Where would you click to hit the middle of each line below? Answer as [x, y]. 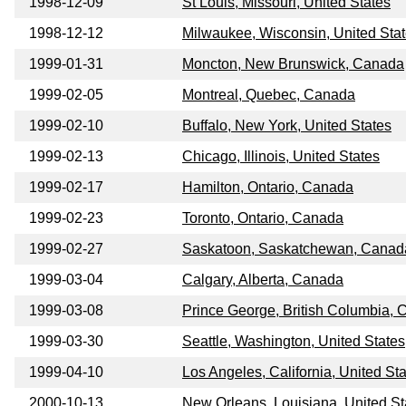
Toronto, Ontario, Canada [263, 218]
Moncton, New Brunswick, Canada [293, 64]
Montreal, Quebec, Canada [269, 95]
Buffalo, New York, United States [287, 126]
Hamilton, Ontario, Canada [268, 188]
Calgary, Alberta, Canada [263, 280]
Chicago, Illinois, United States [281, 157]
